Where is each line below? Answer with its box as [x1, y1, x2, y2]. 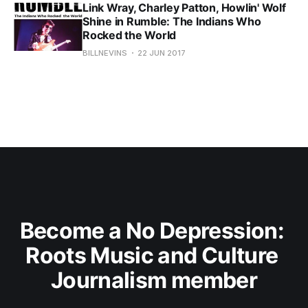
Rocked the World [82, 27, 177, 42]
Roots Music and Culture [25, 242, 283, 269]
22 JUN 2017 [137, 47, 186, 58]
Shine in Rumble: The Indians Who [82, 14, 261, 28]
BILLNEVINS [82, 47, 127, 58]
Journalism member [50, 267, 258, 294]
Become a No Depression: [19, 217, 289, 244]
